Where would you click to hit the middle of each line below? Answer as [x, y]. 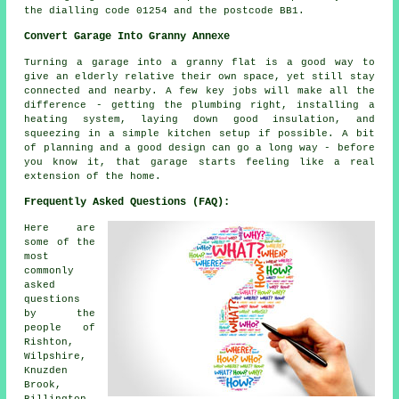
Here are [60, 228]
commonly [49, 271]
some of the [60, 243]
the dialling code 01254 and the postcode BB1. [165, 11]
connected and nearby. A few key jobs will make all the [199, 91]
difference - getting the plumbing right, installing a [199, 106]
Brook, [43, 385]
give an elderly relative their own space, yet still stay [199, 77]
